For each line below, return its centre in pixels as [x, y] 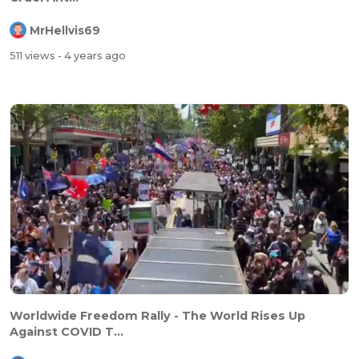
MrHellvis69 [65, 30]
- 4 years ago [92, 56]
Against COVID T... [67, 331]
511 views [34, 56]
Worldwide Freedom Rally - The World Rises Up [157, 315]
